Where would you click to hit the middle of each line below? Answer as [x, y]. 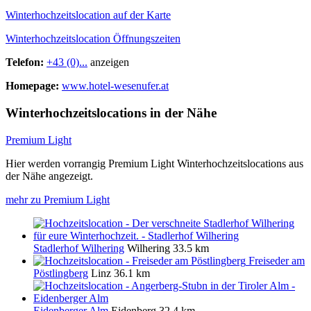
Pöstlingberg [61, 273]
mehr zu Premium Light [58, 199]
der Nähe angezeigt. [49, 176]
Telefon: [26, 62]
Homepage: [32, 86]
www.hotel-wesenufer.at [115, 86]
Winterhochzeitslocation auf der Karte [88, 15]
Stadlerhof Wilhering [79, 248]
